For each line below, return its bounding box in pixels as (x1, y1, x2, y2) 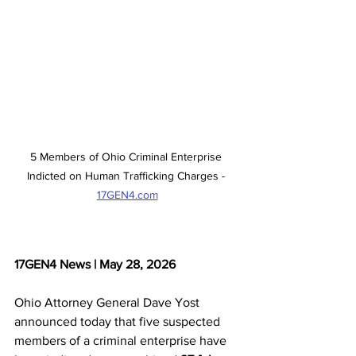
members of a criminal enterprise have (14, 333, 230, 347)
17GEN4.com (96, 188, 158, 201)
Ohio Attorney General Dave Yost (14, 295, 203, 309)
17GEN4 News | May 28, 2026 (14, 257, 176, 271)
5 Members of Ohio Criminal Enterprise (29, 149, 225, 163)
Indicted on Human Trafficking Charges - (26, 168, 228, 182)
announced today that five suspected (14, 314, 223, 328)
